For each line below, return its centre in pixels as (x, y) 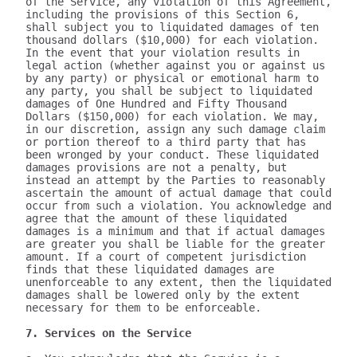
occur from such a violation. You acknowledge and (178, 206)
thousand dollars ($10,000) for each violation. (172, 40)
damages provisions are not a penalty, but (156, 167)
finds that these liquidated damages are (150, 269)
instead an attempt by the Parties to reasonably (175, 180)
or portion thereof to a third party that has (166, 142)
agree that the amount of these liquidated (156, 218)
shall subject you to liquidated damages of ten (172, 27)
